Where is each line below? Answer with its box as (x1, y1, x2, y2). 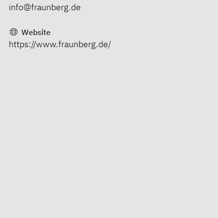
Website (19, 27, 51, 37)
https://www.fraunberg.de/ (9, 38, 111, 50)
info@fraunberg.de (9, 1, 81, 13)
